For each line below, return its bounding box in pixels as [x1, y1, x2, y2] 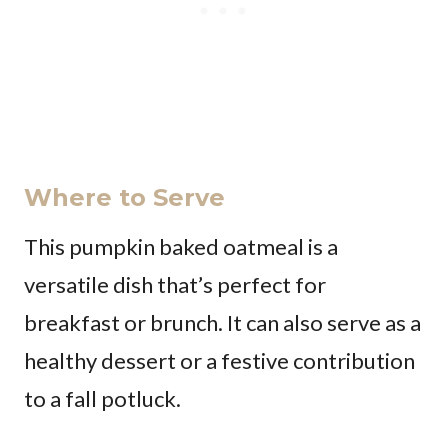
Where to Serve [24, 182, 225, 212]
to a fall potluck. [24, 384, 181, 412]
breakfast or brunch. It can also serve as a [24, 308, 421, 336]
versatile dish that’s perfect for [24, 270, 326, 298]
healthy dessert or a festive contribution [24, 346, 415, 374]
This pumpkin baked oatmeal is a [24, 232, 338, 260]
